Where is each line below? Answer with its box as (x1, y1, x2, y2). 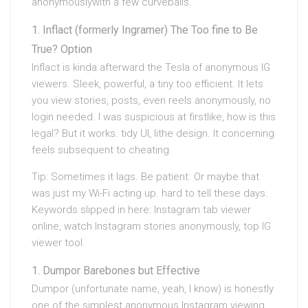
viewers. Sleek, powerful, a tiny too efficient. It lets (32, 78, 263, 90)
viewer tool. (32, 236, 85, 249)
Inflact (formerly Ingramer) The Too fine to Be (43, 23, 258, 36)
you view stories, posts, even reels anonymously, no (32, 94, 271, 107)
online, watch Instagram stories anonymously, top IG (32, 220, 271, 232)
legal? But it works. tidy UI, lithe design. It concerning (32, 127, 274, 140)
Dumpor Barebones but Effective (43, 264, 200, 277)
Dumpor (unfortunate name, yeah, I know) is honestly (32, 283, 274, 295)
